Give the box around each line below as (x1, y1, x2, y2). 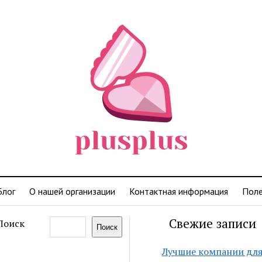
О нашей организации (29, 185, 115, 197)
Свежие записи (168, 215, 256, 232)
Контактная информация (129, 185, 228, 197)
